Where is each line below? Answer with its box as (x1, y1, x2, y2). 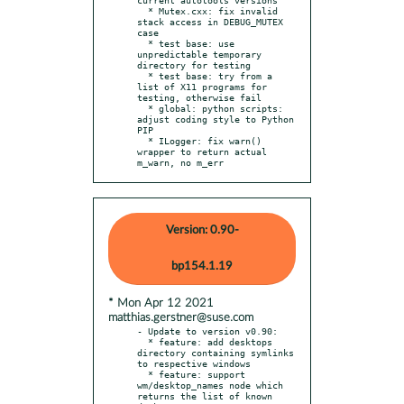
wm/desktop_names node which (137, 379, 283, 390)
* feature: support (137, 368, 148, 380)
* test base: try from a (137, 69, 148, 81)
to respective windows (137, 357, 251, 369)
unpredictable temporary (137, 48, 262, 60)
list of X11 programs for (137, 80, 267, 92)
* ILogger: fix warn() (137, 134, 148, 146)
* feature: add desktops (137, 335, 148, 347)
